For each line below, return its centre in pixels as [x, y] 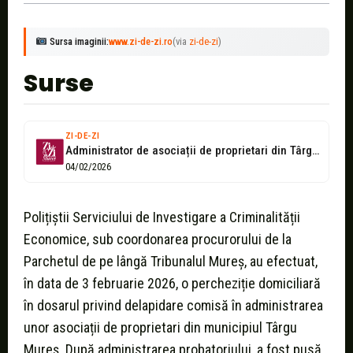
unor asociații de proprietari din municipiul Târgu [160, 328]
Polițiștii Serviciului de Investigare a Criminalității [162, 217]
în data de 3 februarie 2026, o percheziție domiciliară [172, 284]
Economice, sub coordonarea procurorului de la [158, 240]
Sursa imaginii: [78, 42]
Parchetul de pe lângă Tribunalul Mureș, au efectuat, [171, 262]
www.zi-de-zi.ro [140, 42]
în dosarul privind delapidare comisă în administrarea [173, 306]
